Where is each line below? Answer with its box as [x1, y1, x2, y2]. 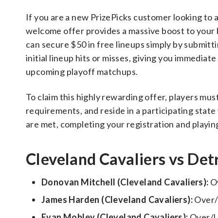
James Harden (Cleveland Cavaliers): [41, 194, 193, 205]
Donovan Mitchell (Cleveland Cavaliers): [41, 177, 209, 187]
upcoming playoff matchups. [26, 66, 138, 77]
